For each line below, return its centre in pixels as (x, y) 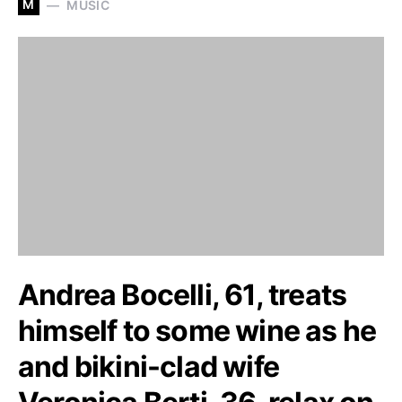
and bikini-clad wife (149, 367)
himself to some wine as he (197, 331)
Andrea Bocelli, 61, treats (183, 295)
